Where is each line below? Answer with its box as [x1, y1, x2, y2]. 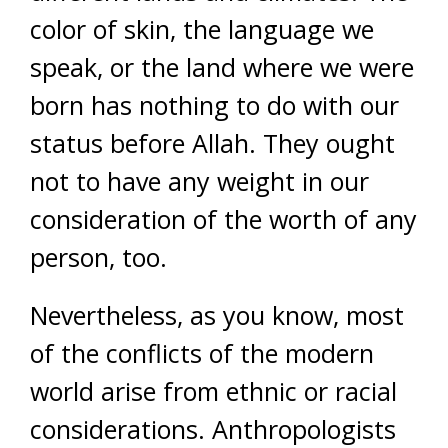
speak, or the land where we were [30, 50, 414, 84]
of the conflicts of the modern [30, 336, 374, 370]
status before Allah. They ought [30, 126, 395, 160]
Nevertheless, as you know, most [30, 298, 404, 332]
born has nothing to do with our [30, 88, 399, 122]
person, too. [30, 240, 167, 274]
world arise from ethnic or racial [30, 374, 397, 408]
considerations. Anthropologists [30, 412, 396, 446]
